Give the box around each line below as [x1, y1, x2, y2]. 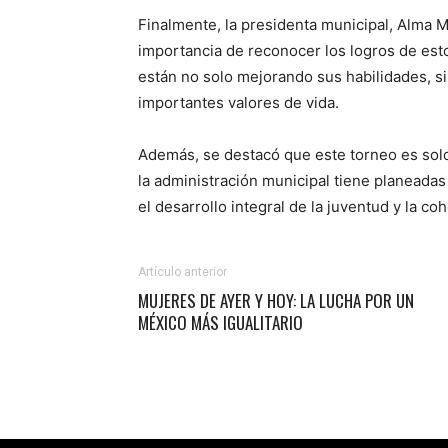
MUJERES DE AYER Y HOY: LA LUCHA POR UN [138, 287, 414, 313]
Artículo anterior [138, 264, 227, 279]
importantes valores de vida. [138, 92, 339, 112]
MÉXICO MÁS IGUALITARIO [138, 309, 303, 335]
